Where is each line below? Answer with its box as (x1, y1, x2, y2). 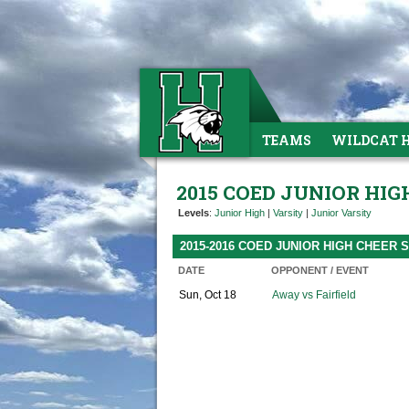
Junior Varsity (311, 207, 372, 218)
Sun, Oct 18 (179, 288, 236, 301)
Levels (178, 207, 209, 218)
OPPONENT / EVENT (271, 265, 369, 276)
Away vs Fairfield (272, 288, 356, 301)
